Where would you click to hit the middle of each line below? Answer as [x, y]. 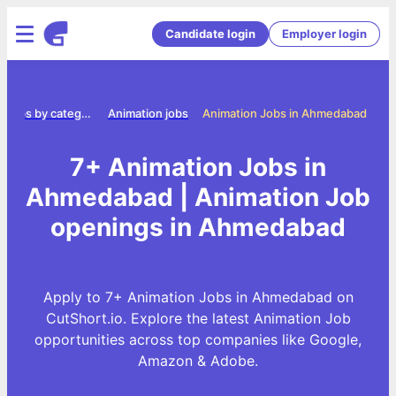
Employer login [324, 33]
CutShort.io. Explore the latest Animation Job [198, 318]
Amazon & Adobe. [198, 360]
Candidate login [210, 33]
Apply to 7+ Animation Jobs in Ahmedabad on [198, 297]
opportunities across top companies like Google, [198, 339]
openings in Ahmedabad [198, 227]
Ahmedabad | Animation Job [198, 197]
